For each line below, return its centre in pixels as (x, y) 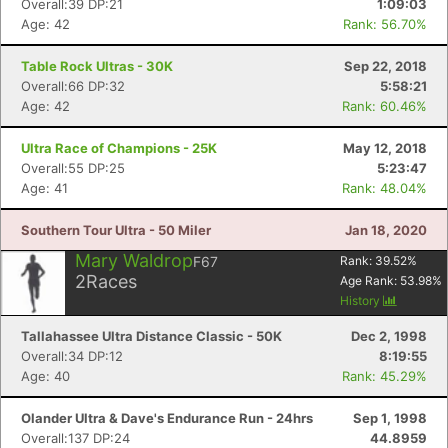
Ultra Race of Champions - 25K (119, 148)
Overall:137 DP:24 (75, 438)
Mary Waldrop (134, 260)
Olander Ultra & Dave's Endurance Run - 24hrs (167, 418)
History (361, 300)
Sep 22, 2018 (385, 66)
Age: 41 (44, 188)
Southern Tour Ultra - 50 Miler (116, 230)
